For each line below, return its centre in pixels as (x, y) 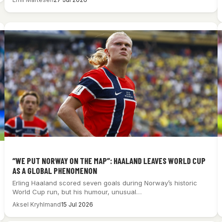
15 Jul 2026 (77, 204)
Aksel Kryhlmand (37, 204)
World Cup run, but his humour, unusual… (77, 192)
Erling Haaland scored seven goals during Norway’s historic (105, 183)
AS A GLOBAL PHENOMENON (55, 170)
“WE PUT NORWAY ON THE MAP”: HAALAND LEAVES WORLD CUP (109, 160)
